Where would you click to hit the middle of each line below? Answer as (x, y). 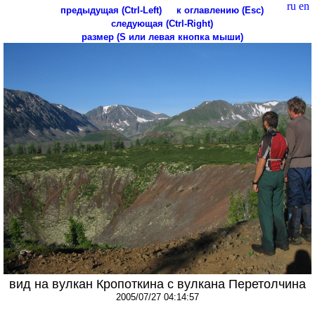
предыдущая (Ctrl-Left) (111, 10)
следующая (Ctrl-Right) (162, 24)
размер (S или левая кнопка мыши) (162, 37)
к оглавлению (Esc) (220, 10)
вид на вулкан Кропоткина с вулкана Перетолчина (157, 284)
